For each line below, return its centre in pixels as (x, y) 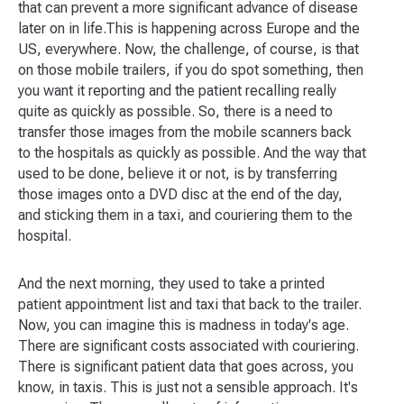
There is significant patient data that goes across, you (186, 367)
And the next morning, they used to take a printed (171, 284)
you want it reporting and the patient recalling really (177, 91)
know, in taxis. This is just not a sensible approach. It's (188, 387)
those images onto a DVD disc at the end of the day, (180, 194)
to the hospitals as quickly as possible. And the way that (192, 153)
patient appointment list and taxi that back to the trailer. (190, 304)
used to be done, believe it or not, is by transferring (178, 174)
